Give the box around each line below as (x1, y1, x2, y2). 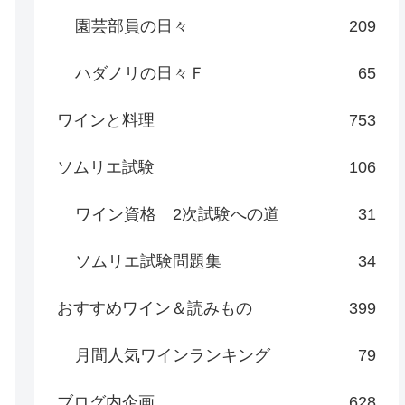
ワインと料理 (57, 110, 155, 129)
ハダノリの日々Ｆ (75, 63, 206, 82)
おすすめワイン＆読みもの (57, 298, 253, 317)
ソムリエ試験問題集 (75, 251, 222, 270)
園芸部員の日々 (75, 16, 190, 35)
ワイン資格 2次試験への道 (75, 204, 280, 223)
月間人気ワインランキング (75, 345, 271, 364)
